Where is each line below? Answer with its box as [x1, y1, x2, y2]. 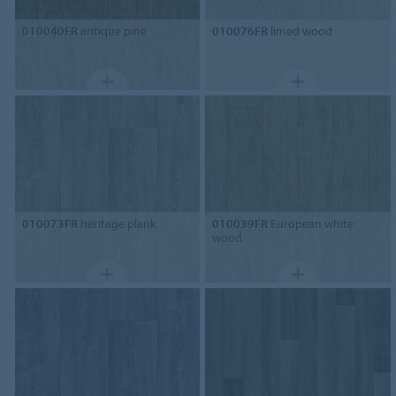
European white [268, 216, 354, 232]
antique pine [77, 23, 147, 40]
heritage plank [77, 216, 156, 232]
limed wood [268, 23, 333, 40]
